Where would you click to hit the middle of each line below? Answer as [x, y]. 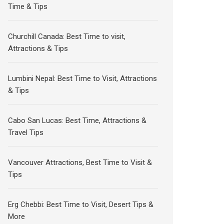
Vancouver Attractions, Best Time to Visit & [80, 162]
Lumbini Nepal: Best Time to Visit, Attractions [83, 78]
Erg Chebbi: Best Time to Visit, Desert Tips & [81, 204]
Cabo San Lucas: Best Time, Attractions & [77, 120]
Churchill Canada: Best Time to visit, [67, 36]
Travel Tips [26, 132]
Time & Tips [28, 6]
